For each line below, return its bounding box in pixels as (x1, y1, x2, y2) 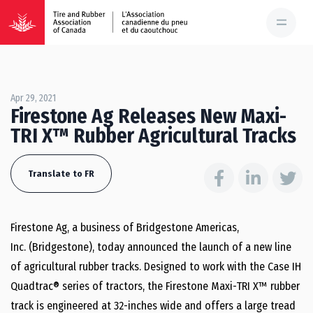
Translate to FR (28, 168, 94, 179)
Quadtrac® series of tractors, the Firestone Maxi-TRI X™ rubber (10, 279, 300, 293)
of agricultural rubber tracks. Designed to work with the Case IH (10, 260, 301, 273)
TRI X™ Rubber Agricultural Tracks (10, 124, 296, 148)
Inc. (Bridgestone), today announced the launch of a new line (10, 240, 291, 254)
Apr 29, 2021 (10, 92, 56, 104)
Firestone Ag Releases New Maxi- (10, 104, 286, 129)
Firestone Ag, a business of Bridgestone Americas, (10, 221, 239, 234)
